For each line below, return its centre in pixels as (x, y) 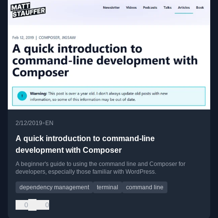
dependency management (54, 187)
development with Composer (69, 150)
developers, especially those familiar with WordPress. (86, 172)
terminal (108, 187)
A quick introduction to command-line (85, 138)
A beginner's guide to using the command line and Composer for (100, 164)
